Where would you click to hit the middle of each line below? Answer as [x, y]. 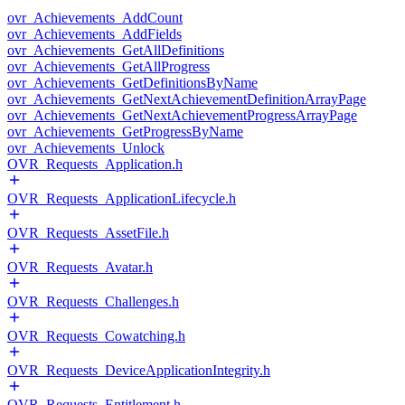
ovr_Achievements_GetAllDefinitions [116, 50]
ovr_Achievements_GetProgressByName [125, 132]
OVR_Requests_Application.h [95, 164]
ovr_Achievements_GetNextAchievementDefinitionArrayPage [187, 99]
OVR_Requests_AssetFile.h [88, 233]
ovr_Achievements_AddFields [94, 34]
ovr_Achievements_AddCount [95, 18]
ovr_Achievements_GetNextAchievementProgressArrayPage [182, 115]
